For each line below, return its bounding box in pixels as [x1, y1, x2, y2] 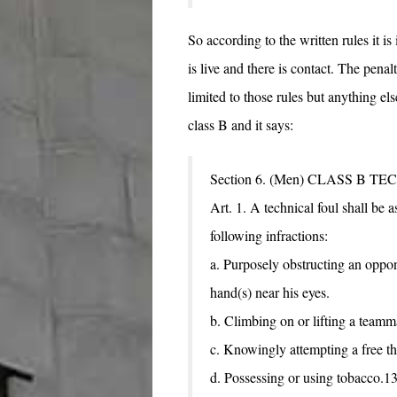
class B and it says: [188, 115, 293, 135]
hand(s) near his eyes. [210, 283, 330, 302]
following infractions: [210, 226, 328, 245]
